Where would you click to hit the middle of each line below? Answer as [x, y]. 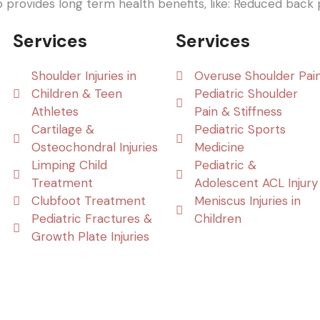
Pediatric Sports [240, 130]
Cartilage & [63, 130]
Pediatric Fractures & [92, 219]
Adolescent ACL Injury [256, 183]
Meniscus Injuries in [248, 201]
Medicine [220, 147]
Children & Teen [77, 94]
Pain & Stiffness [239, 112]
